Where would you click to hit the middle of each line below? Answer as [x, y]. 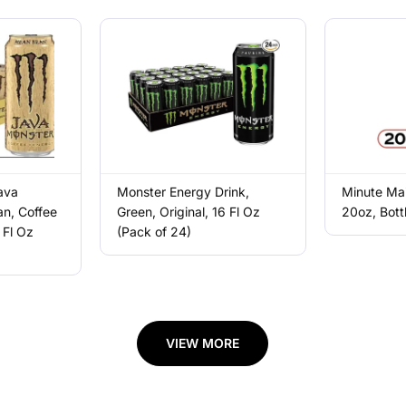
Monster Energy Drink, [183, 192]
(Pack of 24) [154, 232]
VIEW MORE [203, 343]
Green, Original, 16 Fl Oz [188, 212]
